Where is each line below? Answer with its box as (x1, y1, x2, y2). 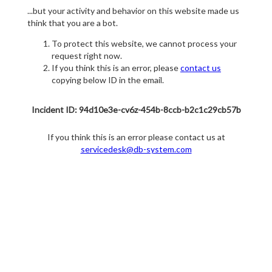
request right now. (52, 50, 122, 61)
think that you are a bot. (27, 18, 118, 29)
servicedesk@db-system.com (80, 144, 192, 155)
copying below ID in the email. (52, 75, 164, 86)
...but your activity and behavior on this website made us (27, 5, 239, 16)
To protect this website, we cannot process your (52, 38, 237, 49)
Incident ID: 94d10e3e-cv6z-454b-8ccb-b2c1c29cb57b (31, 104, 241, 115)
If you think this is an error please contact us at (47, 132, 225, 143)
